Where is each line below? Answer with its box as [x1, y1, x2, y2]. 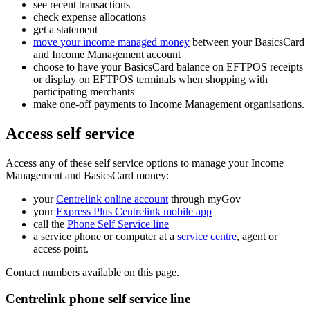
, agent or [237, 230, 277, 242]
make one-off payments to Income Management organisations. [33, 98, 304, 110]
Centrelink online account [56, 192, 168, 205]
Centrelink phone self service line [6, 291, 190, 307]
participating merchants [33, 85, 134, 98]
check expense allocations [33, 10, 146, 23]
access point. [33, 242, 89, 255]
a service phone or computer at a [33, 230, 177, 242]
